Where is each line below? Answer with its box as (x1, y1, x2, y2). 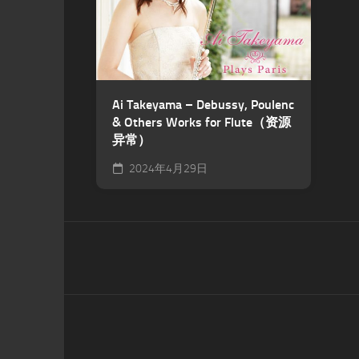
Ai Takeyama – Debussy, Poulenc (112, 96, 294, 112)
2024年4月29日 (127, 161, 208, 175)
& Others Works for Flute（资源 (112, 114, 291, 130)
